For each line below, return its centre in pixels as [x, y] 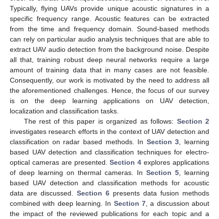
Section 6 [93, 193]
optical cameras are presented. [60, 162]
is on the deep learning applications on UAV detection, [109, 100]
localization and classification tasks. [64, 111]
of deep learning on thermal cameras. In [78, 172]
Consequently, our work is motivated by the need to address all [109, 80]
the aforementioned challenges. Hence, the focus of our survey [109, 90]
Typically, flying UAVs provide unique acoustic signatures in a [109, 8]
